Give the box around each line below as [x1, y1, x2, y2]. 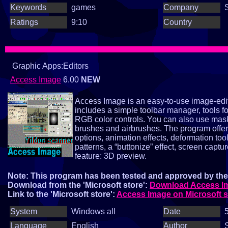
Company [163, 3, 198, 12]
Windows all [71, 207, 116, 216]
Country [163, 18, 192, 26]
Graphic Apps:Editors [10, 62, 89, 70]
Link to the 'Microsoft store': [8, 190, 117, 198]
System [10, 207, 37, 216]
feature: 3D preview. [75, 152, 147, 160]
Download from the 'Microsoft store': [8, 181, 150, 189]
